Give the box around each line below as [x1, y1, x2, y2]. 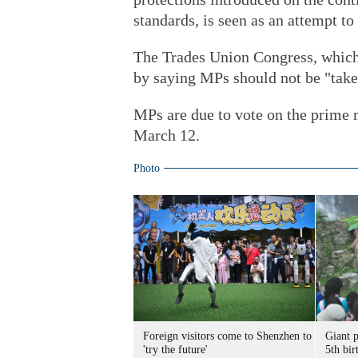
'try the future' [143, 344, 208, 356]
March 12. [133, 126, 200, 144]
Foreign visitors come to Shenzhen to [143, 330, 312, 342]
